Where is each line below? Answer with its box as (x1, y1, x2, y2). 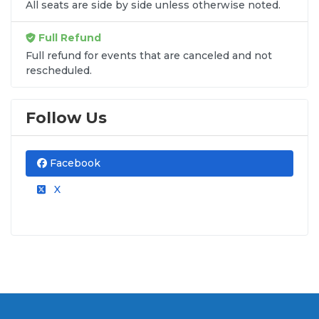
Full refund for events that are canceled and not (26, 48, 272, 62)
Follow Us (26, 108, 107, 127)
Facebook (47, 156, 100, 169)
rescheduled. (26, 63, 92, 77)
